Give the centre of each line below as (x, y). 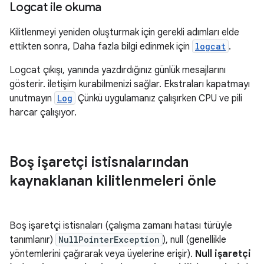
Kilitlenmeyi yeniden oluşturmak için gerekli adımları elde (124, 33)
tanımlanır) (32, 240)
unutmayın (32, 99)
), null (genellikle (194, 240)
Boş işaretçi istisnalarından (99, 162)
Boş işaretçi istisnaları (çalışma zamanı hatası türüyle (121, 226)
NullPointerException (109, 240)
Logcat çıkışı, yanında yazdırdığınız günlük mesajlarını (118, 70)
